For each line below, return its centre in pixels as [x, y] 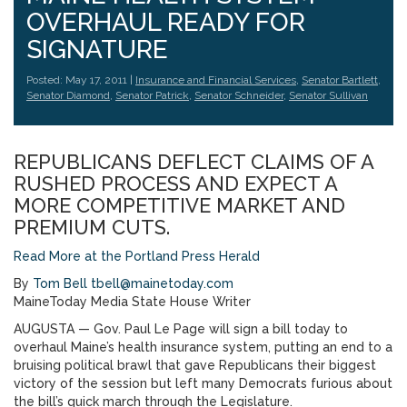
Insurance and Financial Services [216, 80]
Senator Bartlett [340, 80]
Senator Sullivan [328, 95]
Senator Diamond [68, 95]
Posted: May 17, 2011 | [81, 80]
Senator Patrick [152, 95]
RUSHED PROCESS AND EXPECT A [175, 184]
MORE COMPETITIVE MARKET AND [179, 205]
